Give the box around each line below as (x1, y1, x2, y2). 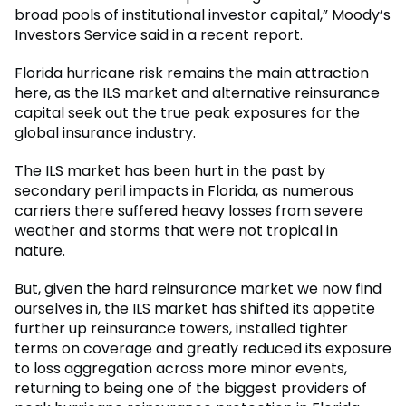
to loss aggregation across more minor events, (14, 357, 347, 379)
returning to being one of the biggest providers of (14, 377, 367, 399)
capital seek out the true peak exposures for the (14, 101, 360, 123)
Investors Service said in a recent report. (14, 24, 303, 45)
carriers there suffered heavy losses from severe (14, 199, 363, 221)
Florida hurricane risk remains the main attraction (14, 62, 369, 83)
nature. (14, 239, 65, 261)
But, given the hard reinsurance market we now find (14, 277, 382, 299)
